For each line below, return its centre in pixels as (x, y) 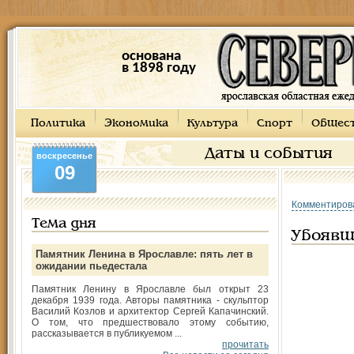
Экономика (136, 124)
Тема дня (64, 224)
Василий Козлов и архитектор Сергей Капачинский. (150, 311)
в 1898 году (158, 68)
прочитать (245, 345)
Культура (213, 124)
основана (151, 56)
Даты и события (269, 154)
